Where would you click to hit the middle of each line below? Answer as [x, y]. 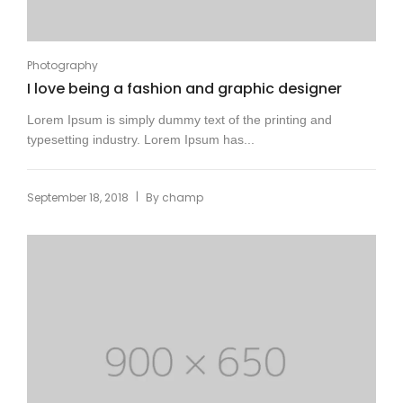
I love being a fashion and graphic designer [184, 88]
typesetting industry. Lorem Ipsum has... [141, 139]
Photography [63, 65]
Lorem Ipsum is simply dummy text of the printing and [179, 119]
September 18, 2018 [78, 197]
